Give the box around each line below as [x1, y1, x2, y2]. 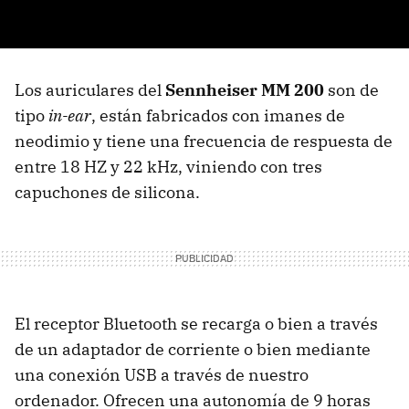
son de [324, 79, 379, 100]
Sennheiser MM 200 [165, 79, 324, 100]
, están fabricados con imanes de [91, 105, 345, 126]
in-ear [48, 105, 91, 126]
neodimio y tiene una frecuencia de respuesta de [15, 131, 393, 152]
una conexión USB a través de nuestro [15, 364, 309, 385]
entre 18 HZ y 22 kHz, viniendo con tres [15, 156, 322, 177]
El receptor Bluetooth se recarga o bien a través [15, 313, 378, 334]
